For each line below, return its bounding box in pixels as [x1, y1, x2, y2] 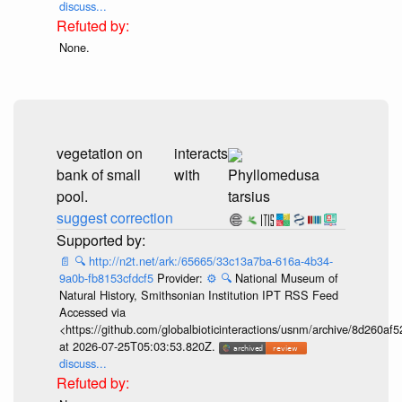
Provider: [156, 269, 206, 287]
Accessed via [58, 303, 126, 321]
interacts [174, 142, 228, 163]
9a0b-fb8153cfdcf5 [58, 269, 157, 287]
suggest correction [57, 206, 173, 228]
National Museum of [234, 269, 338, 287]
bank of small [57, 163, 141, 185]
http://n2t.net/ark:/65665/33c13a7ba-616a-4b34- [88, 252, 333, 270]
